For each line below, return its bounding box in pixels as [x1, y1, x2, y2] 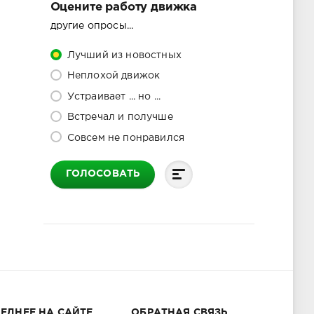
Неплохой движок [64, 71, 161, 81]
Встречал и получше [64, 113, 173, 122]
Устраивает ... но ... [64, 92, 161, 101]
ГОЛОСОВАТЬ [65, 170, 140, 179]
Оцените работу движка [50, 2, 198, 13]
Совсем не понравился [64, 133, 185, 142]
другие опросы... [50, 22, 134, 31]
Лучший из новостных [64, 51, 182, 60]
